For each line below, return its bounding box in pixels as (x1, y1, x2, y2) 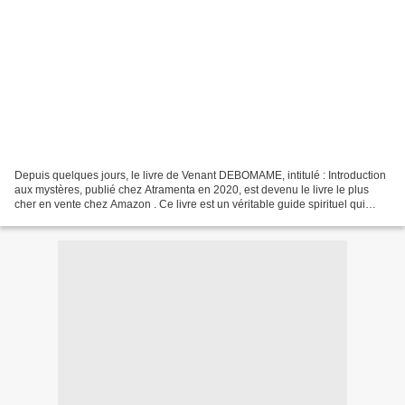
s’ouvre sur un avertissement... (14, 212, 164, 225)
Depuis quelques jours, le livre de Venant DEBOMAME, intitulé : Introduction (14, 168, 386, 182)
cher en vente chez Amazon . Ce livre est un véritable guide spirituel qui (14, 197, 365, 211)
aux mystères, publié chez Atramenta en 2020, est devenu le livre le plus (14, 183, 369, 196)
